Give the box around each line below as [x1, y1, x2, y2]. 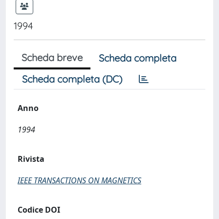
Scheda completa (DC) [22, 73, 122, 85]
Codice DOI [18, 204, 60, 215]
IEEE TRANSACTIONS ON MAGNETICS [18, 175, 141, 186]
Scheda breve [22, 51, 83, 64]
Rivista [18, 153, 44, 164]
